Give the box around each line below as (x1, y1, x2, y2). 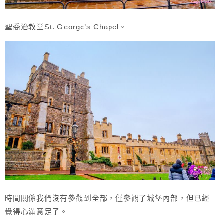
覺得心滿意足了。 (5, 207, 68, 216)
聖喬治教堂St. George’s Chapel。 (5, 23, 127, 31)
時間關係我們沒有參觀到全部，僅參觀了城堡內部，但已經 (5, 194, 210, 203)
